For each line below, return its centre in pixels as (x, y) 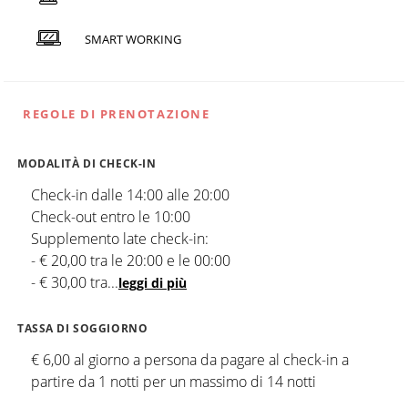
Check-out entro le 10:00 (111, 216)
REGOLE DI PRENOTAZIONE (117, 113)
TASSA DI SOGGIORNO (83, 328)
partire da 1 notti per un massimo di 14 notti (173, 381)
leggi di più (153, 282)
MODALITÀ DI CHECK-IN (87, 163)
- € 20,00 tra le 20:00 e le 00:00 (131, 260)
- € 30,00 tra (69, 282)
